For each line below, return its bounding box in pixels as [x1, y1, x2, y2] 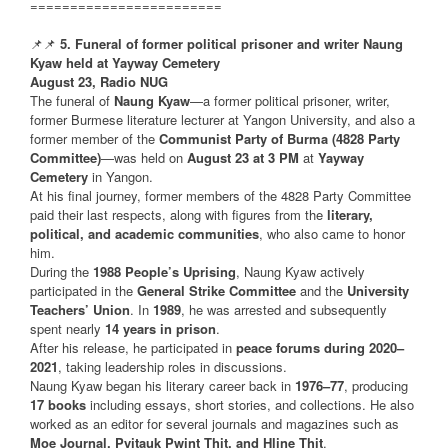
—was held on [101, 148, 187, 168]
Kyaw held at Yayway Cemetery [30, 53, 220, 73]
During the [30, 262, 93, 282]
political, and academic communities [30, 224, 259, 244]
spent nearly [30, 319, 105, 339]
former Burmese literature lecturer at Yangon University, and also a [30, 110, 415, 130]
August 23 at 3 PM [187, 148, 299, 168]
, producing [344, 376, 408, 396]
